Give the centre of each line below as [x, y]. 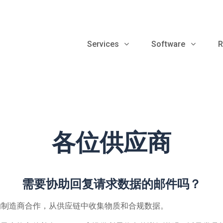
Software [168, 44]
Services [103, 44]
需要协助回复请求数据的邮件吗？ [111, 184]
